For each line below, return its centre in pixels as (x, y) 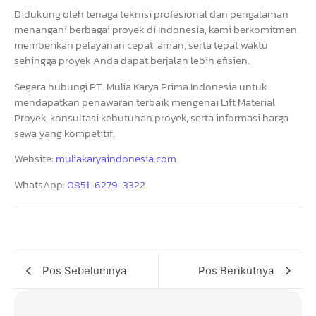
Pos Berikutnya (236, 270)
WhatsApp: (41, 184)
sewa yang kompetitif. (65, 133)
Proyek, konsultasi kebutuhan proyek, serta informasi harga (151, 117)
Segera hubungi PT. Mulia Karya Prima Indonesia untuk (141, 86)
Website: (35, 159)
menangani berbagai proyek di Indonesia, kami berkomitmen (156, 30)
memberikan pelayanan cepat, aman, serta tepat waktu (141, 45)
